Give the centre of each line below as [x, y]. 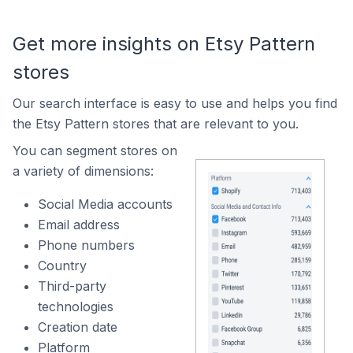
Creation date [78, 327]
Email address [79, 225]
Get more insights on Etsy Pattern [164, 44]
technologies [76, 307]
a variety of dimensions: [83, 171]
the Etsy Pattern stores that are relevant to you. [156, 124]
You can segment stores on [95, 150]
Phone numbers [86, 245]
